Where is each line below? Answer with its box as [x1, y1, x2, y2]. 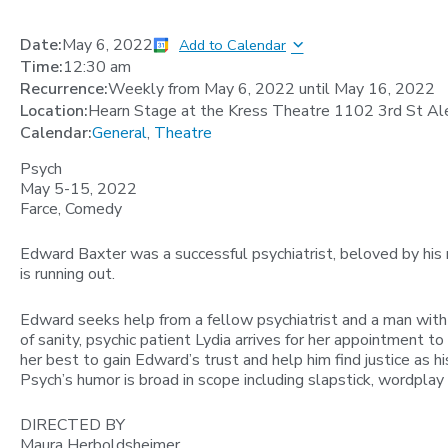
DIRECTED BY [20, 414, 125, 437]
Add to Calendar [179, 34, 286, 55]
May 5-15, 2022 [20, 177, 137, 200]
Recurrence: [20, 77, 108, 100]
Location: [20, 99, 88, 122]
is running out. [20, 263, 115, 286]
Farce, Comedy [20, 197, 122, 220]
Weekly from [108, 77, 204, 100]
